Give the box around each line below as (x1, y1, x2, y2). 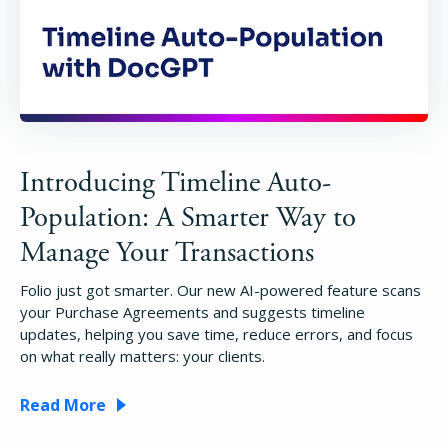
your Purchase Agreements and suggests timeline (20, 302, 365, 323)
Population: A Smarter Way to (20, 200, 356, 237)
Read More (20, 394, 106, 417)
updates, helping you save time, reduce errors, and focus (20, 324, 413, 345)
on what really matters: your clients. (20, 346, 265, 367)
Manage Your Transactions (20, 235, 314, 272)
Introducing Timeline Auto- (20, 165, 331, 202)
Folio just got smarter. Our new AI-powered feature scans (20, 280, 421, 301)
